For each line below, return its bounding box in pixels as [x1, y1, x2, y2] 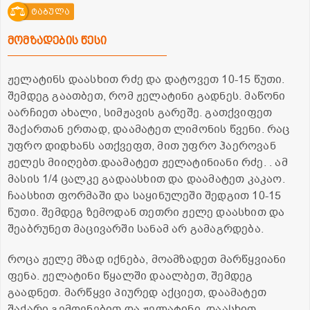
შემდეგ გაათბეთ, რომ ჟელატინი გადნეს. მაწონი [8, 89, 286, 104]
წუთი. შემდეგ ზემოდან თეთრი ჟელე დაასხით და [8, 205, 285, 221]
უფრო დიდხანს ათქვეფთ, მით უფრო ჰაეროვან [8, 138, 276, 154]
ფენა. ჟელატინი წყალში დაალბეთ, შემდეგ [8, 268, 253, 284]
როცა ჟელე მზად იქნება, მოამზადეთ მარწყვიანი [8, 252, 286, 268]
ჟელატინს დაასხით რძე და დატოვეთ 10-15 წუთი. [8, 72, 285, 88]
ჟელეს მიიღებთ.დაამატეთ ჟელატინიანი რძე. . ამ [8, 155, 288, 171]
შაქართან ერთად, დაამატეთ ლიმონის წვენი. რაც [8, 122, 290, 138]
